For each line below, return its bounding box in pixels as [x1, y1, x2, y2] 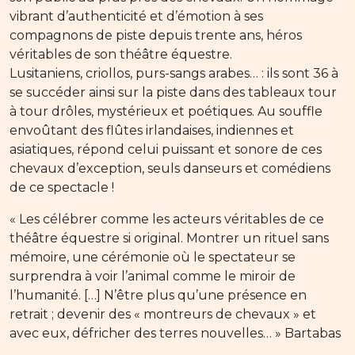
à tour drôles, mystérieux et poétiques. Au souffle [10, 104, 323, 120]
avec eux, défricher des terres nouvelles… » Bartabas [10, 326, 341, 342]
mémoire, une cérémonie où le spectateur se [10, 250, 296, 265]
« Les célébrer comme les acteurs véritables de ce [10, 212, 324, 227]
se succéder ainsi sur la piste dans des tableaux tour [10, 85, 337, 101]
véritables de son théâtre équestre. [10, 47, 232, 63]
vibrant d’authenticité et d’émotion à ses [10, 9, 263, 25]
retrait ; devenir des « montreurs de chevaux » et [10, 307, 316, 323]
